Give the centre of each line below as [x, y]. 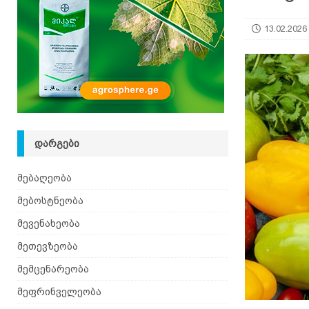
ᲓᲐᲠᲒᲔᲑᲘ [57, 143]
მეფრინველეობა [59, 292]
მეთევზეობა [48, 246]
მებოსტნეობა [50, 201]
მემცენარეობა [53, 269]
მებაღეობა [44, 178]
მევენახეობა [49, 223]
